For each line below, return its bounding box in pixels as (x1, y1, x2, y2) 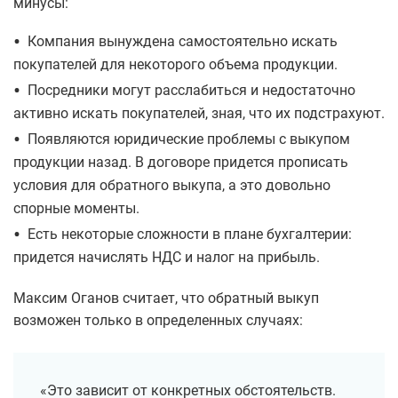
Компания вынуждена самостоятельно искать (28, 33, 338, 51)
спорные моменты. (13, 200, 139, 218)
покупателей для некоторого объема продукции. (13, 56, 338, 74)
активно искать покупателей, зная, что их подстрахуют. (13, 105, 385, 123)
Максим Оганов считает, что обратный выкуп (13, 290, 319, 307)
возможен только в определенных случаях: (13, 312, 303, 330)
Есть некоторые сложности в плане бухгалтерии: (28, 226, 352, 243)
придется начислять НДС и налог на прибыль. (13, 249, 320, 267)
